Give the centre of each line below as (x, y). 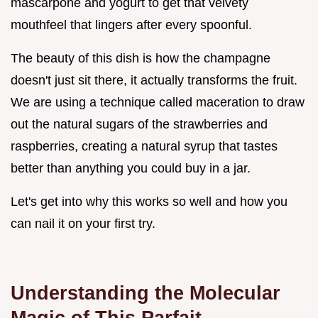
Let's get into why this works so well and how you (149, 201)
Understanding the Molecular (146, 292)
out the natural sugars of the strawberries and (139, 124)
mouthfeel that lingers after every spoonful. (131, 24)
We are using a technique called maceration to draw (158, 102)
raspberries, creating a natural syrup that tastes (144, 146)
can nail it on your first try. (83, 223)
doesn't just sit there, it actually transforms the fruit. (154, 80)
